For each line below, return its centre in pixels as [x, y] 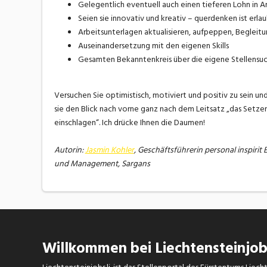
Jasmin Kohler [109, 150]
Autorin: [69, 150]
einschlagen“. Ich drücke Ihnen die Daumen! [129, 123]
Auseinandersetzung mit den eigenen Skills [153, 46]
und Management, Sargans [102, 164]
